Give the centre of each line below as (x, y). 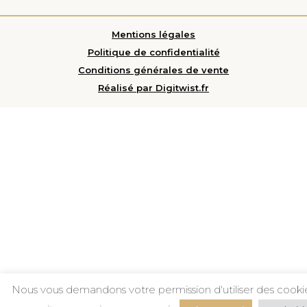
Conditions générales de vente (153, 70)
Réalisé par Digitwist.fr (153, 88)
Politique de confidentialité (153, 52)
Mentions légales (153, 35)
